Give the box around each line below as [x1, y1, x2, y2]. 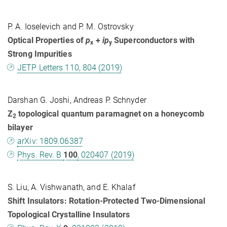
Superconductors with [112, 35, 195, 46]
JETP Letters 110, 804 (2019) [17, 63, 122, 73]
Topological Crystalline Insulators [8, 210, 130, 220]
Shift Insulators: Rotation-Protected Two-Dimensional [8, 196, 206, 206]
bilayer [8, 123, 33, 133]
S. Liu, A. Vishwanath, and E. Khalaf [8, 182, 135, 193]
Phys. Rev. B [17, 150, 64, 160]
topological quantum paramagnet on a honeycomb [16, 109, 204, 119]
